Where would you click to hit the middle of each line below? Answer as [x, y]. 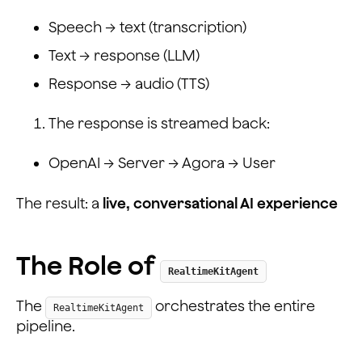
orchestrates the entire [234, 305]
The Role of [88, 265]
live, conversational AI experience [220, 203]
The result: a [59, 203]
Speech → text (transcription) [147, 27]
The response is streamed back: [159, 123]
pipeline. [46, 326]
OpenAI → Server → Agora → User [162, 162]
